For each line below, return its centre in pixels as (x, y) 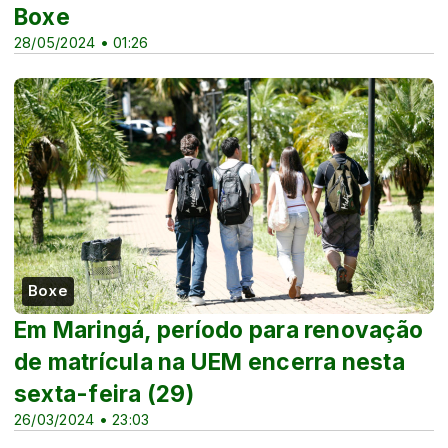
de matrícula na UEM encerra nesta (209, 362)
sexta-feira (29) (104, 394)
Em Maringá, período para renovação (219, 330)
